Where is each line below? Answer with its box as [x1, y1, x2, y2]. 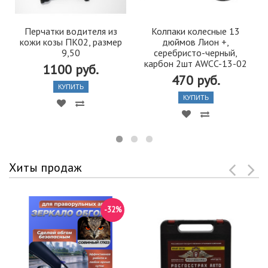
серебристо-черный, [154, 46, 237, 59]
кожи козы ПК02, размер [19, 35, 122, 48]
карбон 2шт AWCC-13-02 [144, 57, 247, 69]
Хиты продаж [9, 159, 82, 175]
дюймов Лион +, [162, 35, 229, 48]
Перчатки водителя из [24, 25, 117, 37]
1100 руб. [42, 60, 99, 78]
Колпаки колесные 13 [151, 25, 240, 37]
